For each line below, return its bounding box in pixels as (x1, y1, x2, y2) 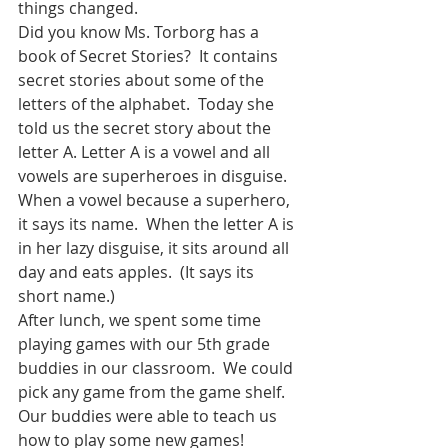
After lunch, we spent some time (18, 308, 265, 331)
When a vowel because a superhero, (18, 188, 294, 211)
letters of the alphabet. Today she (18, 92, 278, 115)
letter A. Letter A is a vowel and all (18, 140, 274, 163)
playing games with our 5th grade (18, 332, 274, 355)
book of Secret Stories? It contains (18, 44, 282, 67)
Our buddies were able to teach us (18, 404, 281, 427)
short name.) (18, 284, 115, 307)
